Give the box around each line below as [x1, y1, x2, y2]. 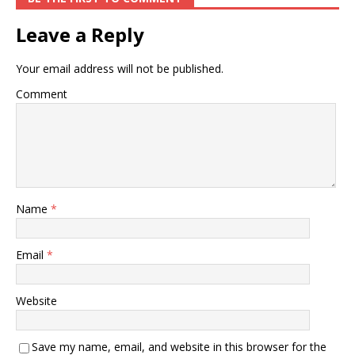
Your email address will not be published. [16, 61, 223, 77]
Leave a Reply [16, 21, 144, 48]
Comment [16, 86, 67, 102]
